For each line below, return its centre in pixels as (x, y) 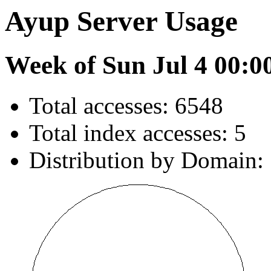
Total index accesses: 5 (138, 133)
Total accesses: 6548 (126, 106)
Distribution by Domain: (146, 160)
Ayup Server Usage (121, 21)
